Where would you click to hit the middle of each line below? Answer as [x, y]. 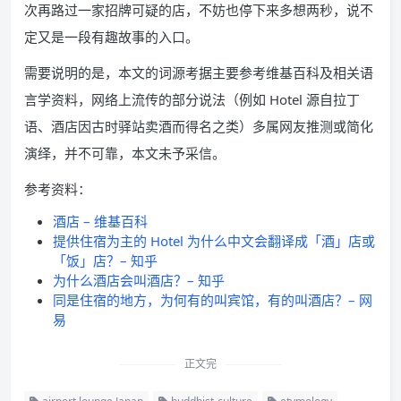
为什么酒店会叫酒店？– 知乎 [139, 281]
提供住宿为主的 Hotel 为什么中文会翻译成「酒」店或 [214, 241]
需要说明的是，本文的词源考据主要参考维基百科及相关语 [199, 73]
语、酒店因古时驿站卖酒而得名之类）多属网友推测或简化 [199, 127]
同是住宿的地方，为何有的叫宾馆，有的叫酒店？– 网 [213, 300]
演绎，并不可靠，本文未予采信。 [125, 154]
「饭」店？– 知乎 [105, 261]
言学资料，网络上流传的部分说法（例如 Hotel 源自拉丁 [192, 100]
